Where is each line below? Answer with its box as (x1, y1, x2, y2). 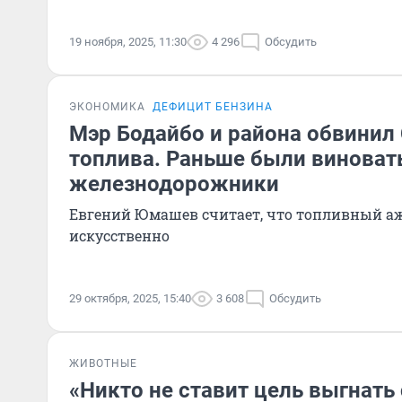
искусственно (69, 226, 170, 245)
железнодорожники (69, 171, 279, 197)
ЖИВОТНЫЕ (69, 357, 137, 370)
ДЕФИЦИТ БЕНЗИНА (153, 100, 273, 113)
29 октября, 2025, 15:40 (69, 292, 191, 305)
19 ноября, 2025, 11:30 (69, 35, 187, 48)
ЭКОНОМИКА (69, 100, 145, 113)
